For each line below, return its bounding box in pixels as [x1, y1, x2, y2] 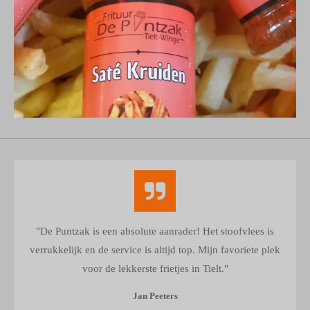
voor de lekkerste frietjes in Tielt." [82, 263, 228, 275]
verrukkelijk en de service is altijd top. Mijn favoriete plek [30, 244, 280, 256]
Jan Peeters [132, 291, 178, 302]
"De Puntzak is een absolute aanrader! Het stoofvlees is [36, 226, 274, 237]
